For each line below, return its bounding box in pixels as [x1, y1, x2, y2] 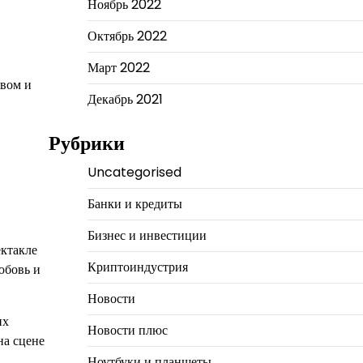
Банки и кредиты [87, 194, 182, 214]
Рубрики [48, 130, 125, 157]
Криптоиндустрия [87, 258, 188, 277]
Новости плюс [87, 321, 168, 340]
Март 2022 [87, 58, 150, 77]
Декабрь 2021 [87, 89, 163, 109]
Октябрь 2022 [87, 26, 167, 45]
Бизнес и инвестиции [87, 226, 207, 246]
